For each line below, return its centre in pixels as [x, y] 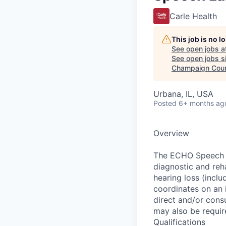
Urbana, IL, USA [183, 94]
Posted [165, 103]
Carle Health [193, 16]
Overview [171, 133]
